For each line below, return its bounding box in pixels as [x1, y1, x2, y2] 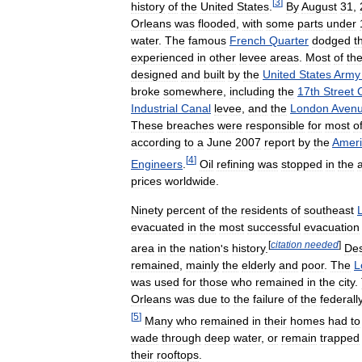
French [229, 33, 266, 47]
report [264, 135, 295, 149]
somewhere [163, 84, 223, 98]
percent [166, 203, 205, 217]
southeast [304, 203, 354, 217]
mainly [186, 259, 219, 272]
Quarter [269, 33, 309, 47]
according [131, 135, 181, 149]
